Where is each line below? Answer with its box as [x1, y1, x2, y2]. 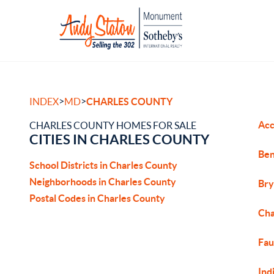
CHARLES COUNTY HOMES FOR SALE [29, 120, 196, 131]
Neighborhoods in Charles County [29, 176, 176, 187]
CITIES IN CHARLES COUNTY [29, 131, 209, 147]
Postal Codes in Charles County [29, 193, 165, 204]
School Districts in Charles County [29, 160, 177, 171]
